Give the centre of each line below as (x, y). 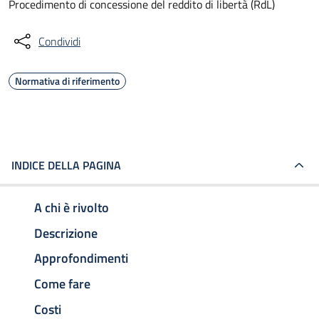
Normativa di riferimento (67, 81)
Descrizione (66, 233)
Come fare (62, 284)
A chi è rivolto (72, 207)
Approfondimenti (81, 258)
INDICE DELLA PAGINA (66, 165)
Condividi (59, 41)
